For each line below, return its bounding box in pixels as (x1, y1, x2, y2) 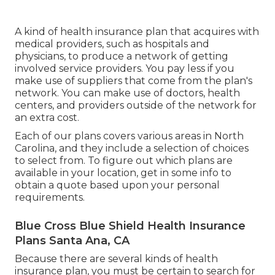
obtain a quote (15, 179, 87, 191)
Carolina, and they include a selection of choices (15, 142, 249, 154)
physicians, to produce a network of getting (15, 50, 228, 62)
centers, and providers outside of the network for (15, 99, 257, 111)
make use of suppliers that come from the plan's (15, 74, 252, 87)
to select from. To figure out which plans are (15, 154, 233, 166)
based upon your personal (87, 179, 220, 191)
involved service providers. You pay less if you (15, 62, 234, 74)
